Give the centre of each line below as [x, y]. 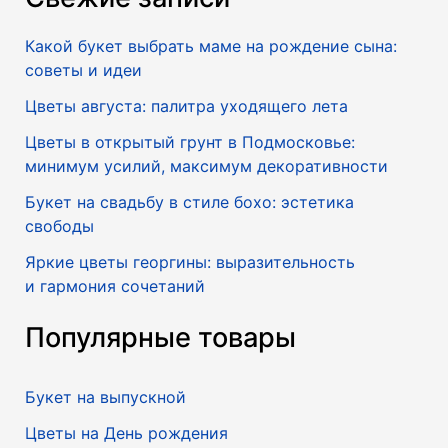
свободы [59, 226]
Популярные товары [160, 338]
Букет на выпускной [105, 397]
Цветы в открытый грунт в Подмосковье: [189, 142]
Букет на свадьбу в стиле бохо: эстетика [189, 202]
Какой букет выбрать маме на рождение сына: [210, 46]
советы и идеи [83, 70]
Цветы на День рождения [126, 433]
